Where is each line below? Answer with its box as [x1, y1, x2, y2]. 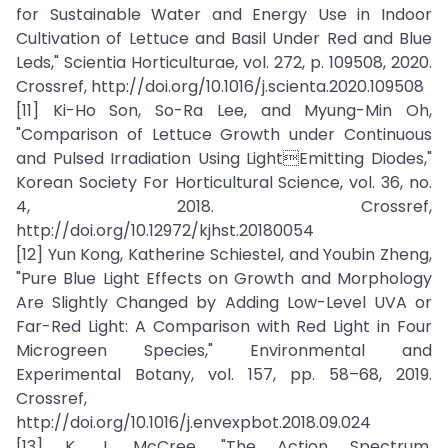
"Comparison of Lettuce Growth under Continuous [16, 123, 432, 146]
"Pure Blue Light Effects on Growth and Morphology [16, 267, 432, 290]
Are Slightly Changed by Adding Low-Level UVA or [16, 291, 432, 314]
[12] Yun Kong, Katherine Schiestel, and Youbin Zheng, [16, 243, 432, 266]
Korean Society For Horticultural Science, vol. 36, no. [16, 171, 432, 194]
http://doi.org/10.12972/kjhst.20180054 [16, 219, 314, 242]
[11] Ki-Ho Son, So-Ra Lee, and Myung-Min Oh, [16, 99, 432, 122]
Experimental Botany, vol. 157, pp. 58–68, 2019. [16, 363, 432, 386]
